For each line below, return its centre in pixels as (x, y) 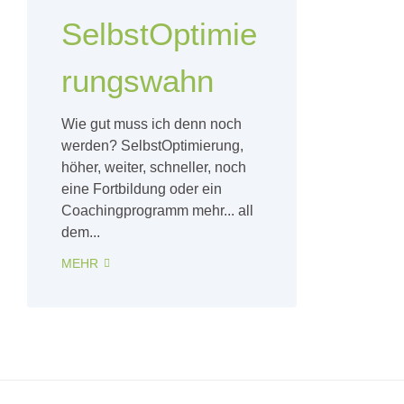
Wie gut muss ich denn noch (151, 124)
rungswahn (138, 81)
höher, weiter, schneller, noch (154, 168)
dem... (81, 233)
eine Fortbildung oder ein (142, 189)
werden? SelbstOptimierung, (152, 146)
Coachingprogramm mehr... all (157, 211)
